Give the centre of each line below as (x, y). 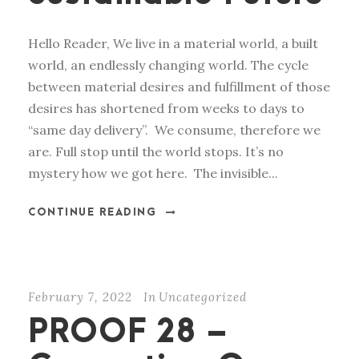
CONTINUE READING (92, 213)
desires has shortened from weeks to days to (166, 109)
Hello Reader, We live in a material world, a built (173, 44)
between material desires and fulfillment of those (179, 87)
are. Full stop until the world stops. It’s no (156, 152)
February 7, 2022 (80, 297)
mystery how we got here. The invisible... (153, 173)
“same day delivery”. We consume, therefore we (174, 130)
